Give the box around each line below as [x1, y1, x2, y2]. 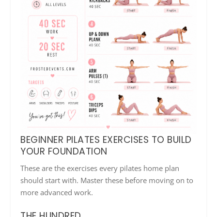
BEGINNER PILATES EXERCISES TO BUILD [20, 133, 192, 147]
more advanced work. [20, 187, 93, 198]
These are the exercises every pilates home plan [20, 163, 180, 173]
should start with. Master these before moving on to [20, 175, 194, 186]
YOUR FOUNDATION [20, 145, 108, 158]
